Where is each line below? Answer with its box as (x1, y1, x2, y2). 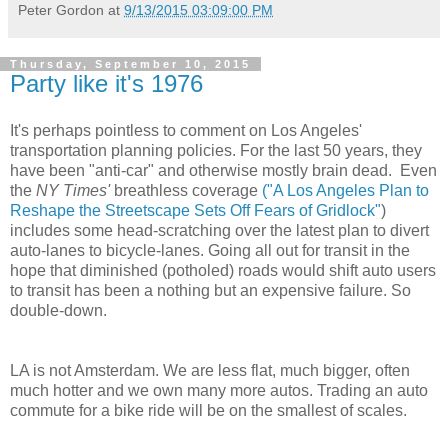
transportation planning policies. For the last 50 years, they (10, 142, 422, 160)
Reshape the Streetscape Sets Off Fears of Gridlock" (10, 202, 381, 220)
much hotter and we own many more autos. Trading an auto (10, 382, 428, 400)
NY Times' (36, 182, 114, 200)
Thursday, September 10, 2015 (10, 57, 251, 70)
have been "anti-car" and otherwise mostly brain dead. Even (10, 162, 437, 180)
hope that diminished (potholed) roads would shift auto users (10, 262, 436, 280)
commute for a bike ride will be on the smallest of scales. (10, 402, 407, 420)
